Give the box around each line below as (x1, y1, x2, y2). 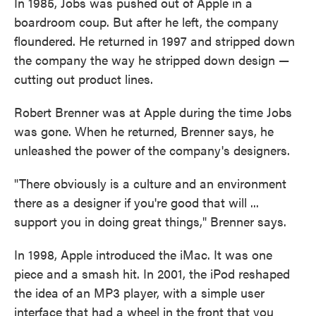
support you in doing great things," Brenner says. (14, 212, 286, 231)
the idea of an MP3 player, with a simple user (14, 284, 265, 302)
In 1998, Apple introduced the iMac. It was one (14, 245, 272, 264)
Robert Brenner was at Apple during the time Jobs (14, 103, 292, 121)
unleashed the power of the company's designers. (14, 141, 290, 159)
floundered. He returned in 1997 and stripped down (14, 32, 295, 50)
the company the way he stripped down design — (14, 51, 289, 69)
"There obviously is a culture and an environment (14, 174, 286, 193)
